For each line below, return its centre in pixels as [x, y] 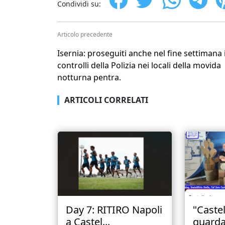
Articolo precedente [85, 34]
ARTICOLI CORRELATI [106, 100]
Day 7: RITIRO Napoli [114, 209]
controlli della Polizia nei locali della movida [139, 65]
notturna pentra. [89, 77]
